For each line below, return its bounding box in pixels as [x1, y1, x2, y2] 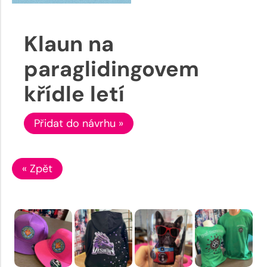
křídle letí [24, 79, 125, 108]
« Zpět [22, 161, 52, 176]
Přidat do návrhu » [34, 116, 123, 131]
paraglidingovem [24, 54, 199, 83]
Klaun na [24, 29, 114, 58]
